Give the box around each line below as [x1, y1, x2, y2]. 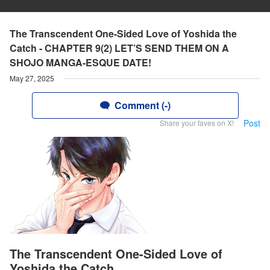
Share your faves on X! [160, 118, 234, 128]
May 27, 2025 [10, 73, 54, 83]
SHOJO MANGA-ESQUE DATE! [10, 55, 151, 69]
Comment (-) [114, 98, 171, 112]
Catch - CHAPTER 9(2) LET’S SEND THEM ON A [10, 41, 229, 55]
